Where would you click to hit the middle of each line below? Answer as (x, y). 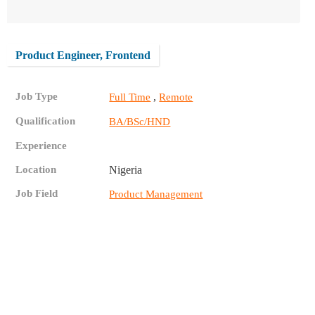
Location (36, 170)
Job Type (37, 97)
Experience (41, 146)
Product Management (156, 194)
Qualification (46, 121)
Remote (176, 97)
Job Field (37, 194)
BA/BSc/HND (140, 122)
